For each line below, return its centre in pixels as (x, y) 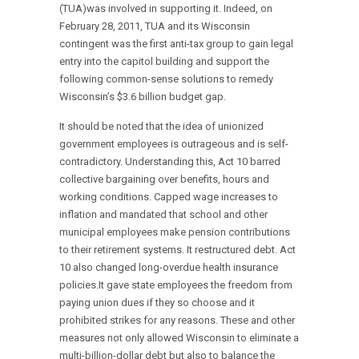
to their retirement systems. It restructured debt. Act (177, 250)
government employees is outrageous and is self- (174, 144)
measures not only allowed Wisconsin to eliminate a (179, 338)
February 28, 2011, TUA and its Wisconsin (155, 26)
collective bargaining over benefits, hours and (164, 179)
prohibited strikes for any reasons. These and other (177, 321)
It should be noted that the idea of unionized (161, 127)
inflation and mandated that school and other (163, 215)
